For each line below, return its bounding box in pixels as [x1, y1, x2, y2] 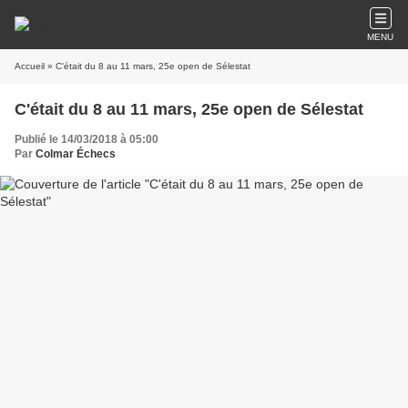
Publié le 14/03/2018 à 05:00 [15, 133, 158, 146]
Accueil [15, 61, 45, 71]
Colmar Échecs [36, 148, 116, 160]
